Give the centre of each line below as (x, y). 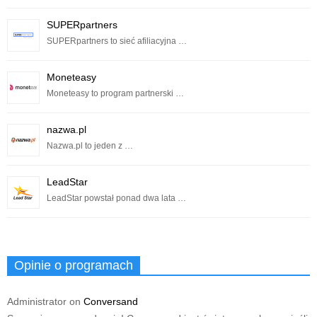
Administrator (37, 302)
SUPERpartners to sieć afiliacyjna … (117, 41)
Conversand (111, 302)
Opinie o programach (74, 266)
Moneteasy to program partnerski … (115, 94)
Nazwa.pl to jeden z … (90, 146)
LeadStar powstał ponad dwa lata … (116, 198)
